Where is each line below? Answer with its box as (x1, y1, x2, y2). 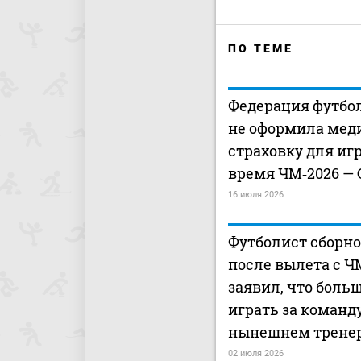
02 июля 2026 (228, 348, 284, 359)
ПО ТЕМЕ (228, 42, 293, 55)
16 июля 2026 (228, 189, 284, 200)
